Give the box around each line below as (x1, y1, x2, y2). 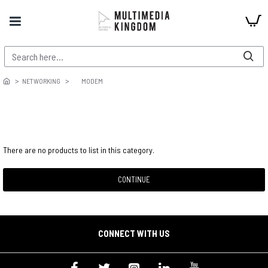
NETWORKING (22, 76, 60, 85)
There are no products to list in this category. (3, 144, 154, 155)
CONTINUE (118, 174, 150, 184)
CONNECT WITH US (98, 227, 170, 239)
